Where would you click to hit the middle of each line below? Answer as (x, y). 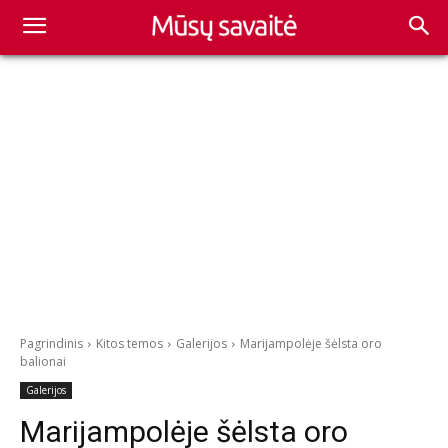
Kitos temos (129, 343)
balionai (43, 361)
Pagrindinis (51, 343)
